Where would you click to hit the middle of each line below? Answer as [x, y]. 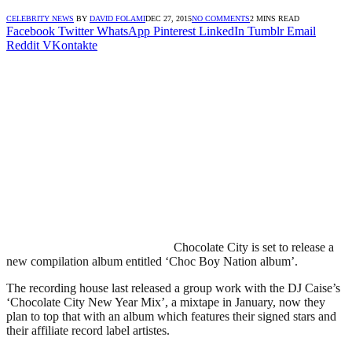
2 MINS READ [275, 18]
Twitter [76, 31]
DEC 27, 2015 [169, 18]
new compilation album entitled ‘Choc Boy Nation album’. [152, 261]
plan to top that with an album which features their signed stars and [171, 316]
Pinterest [174, 31]
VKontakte [70, 45]
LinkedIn [222, 31]
